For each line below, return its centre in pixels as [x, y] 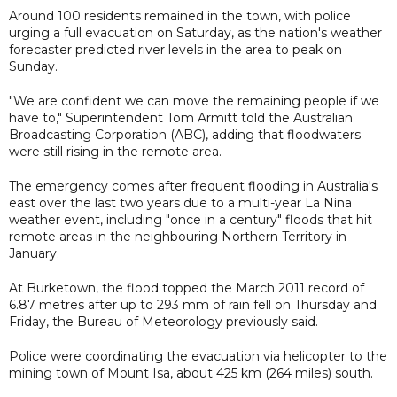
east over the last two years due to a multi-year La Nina [180, 202]
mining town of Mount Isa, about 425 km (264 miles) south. [191, 373]
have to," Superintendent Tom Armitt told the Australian [181, 117]
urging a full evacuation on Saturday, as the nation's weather [195, 32]
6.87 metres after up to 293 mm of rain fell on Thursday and [193, 304]
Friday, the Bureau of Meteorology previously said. [163, 321]
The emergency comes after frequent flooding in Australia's [193, 186]
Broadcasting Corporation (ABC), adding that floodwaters [185, 134]
